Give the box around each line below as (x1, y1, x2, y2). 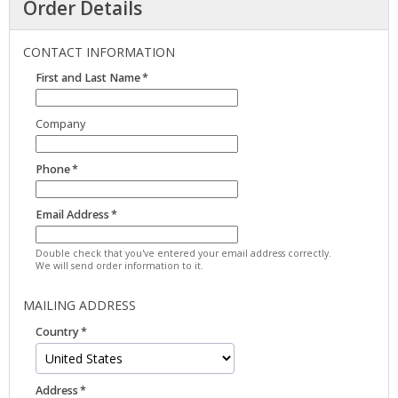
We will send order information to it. (36, 259, 203, 273)
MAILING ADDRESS (23, 297, 136, 314)
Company (36, 115, 85, 131)
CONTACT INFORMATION (23, 43, 175, 60)
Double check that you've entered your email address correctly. (36, 247, 331, 260)
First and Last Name (36, 70, 140, 86)
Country (36, 323, 79, 339)
